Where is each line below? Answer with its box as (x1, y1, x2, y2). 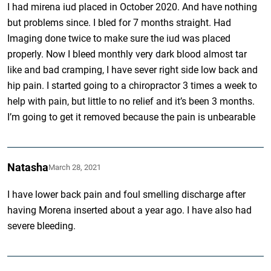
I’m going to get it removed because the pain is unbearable (7, 111, 256, 123)
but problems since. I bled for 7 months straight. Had (7, 16, 232, 28)
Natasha (7, 160, 49, 174)
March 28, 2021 (48, 162, 102, 172)
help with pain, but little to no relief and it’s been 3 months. (7, 95, 255, 107)
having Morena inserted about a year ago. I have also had (7, 204, 252, 216)
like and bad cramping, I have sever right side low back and (7, 64, 258, 76)
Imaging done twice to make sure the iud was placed (7, 32, 231, 44)
